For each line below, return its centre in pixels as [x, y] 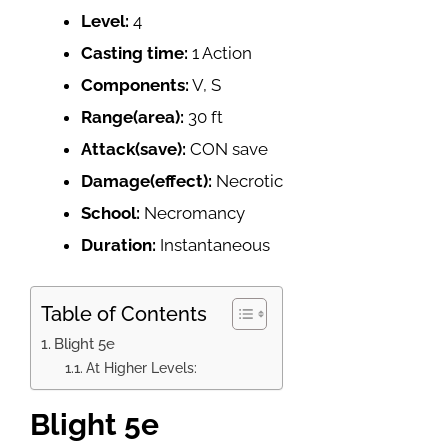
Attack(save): [135, 148]
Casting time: [136, 52]
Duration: [120, 244]
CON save [229, 148]
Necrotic [249, 180]
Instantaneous [215, 244]
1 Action [222, 52]
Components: [135, 84]
